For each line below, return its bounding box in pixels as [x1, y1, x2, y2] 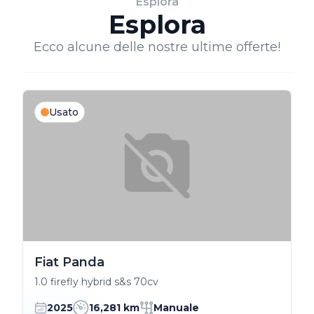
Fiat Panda [34, 254, 104, 270]
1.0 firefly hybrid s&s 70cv [34, 275, 158, 288]
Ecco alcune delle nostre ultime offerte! [34, 39, 280, 55]
